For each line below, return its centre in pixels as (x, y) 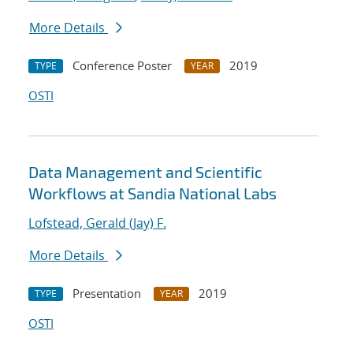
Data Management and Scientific (145, 172)
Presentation (107, 294)
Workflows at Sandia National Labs (152, 193)
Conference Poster (122, 66)
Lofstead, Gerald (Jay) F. (97, 223)
